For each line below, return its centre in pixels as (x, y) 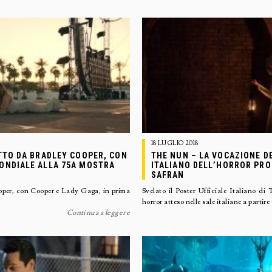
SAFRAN (168, 175)
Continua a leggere (98, 213)
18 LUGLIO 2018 (175, 143)
